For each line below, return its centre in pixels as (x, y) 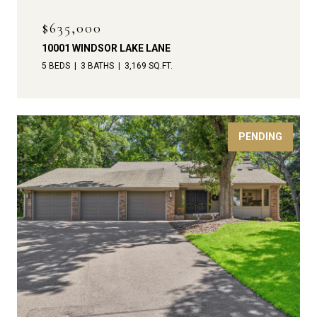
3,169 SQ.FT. (149, 66)
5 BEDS (56, 66)
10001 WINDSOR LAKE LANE (106, 48)
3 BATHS (97, 66)
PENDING (260, 137)
